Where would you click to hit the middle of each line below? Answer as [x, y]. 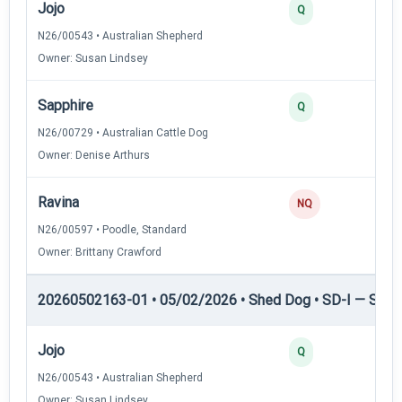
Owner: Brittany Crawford [100, 252]
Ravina [58, 202]
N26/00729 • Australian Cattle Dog [123, 132]
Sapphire [66, 105]
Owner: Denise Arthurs [94, 155]
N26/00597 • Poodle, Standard [112, 229]
